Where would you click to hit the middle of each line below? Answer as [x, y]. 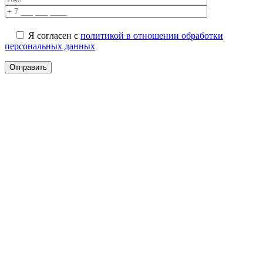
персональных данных [50, 46]
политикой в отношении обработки [152, 35]
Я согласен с [53, 35]
